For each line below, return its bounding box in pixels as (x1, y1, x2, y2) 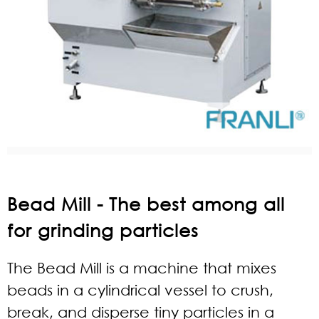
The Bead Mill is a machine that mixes (7, 259, 276, 276)
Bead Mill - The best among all (7, 192, 285, 214)
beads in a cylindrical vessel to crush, (7, 281, 273, 298)
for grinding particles (7, 219, 199, 241)
